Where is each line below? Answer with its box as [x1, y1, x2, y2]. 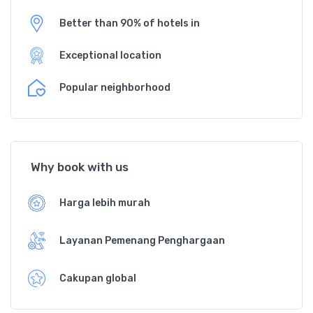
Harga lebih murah [59, 197, 150, 210]
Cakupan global [59, 272, 136, 285]
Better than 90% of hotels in [59, 17, 200, 30]
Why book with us [31, 159, 129, 174]
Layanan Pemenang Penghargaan [59, 235, 225, 247]
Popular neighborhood [59, 82, 170, 94]
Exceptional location [59, 50, 161, 62]
